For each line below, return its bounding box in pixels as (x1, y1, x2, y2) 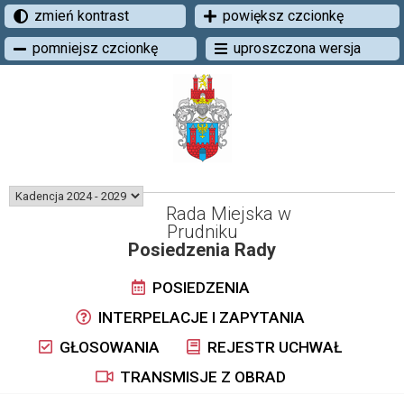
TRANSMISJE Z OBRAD (115, 368, 286, 386)
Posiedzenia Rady (128, 239, 276, 261)
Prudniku (166, 221, 238, 243)
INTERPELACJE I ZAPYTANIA (95, 308, 305, 326)
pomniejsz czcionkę (32, 40, 158, 57)
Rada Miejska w (166, 203, 291, 225)
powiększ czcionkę (222, 7, 344, 24)
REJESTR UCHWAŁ (204, 338, 342, 356)
